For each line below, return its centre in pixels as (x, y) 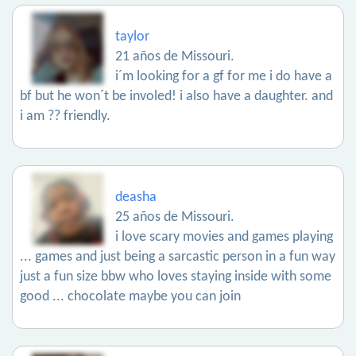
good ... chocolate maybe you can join (130, 297)
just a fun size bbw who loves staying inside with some (176, 277)
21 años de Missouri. (175, 57)
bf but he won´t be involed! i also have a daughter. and (176, 97)
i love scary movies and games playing (224, 237)
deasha (136, 197)
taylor (132, 37)
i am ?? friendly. (65, 116)
